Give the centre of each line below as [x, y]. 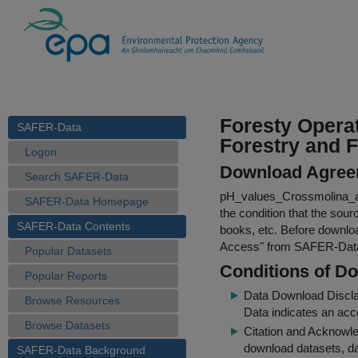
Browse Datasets [68, 325]
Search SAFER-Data [77, 177]
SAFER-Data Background [81, 350]
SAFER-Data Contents [74, 226]
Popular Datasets [68, 251]
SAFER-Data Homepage [87, 201]
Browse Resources [72, 300]
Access [240, 247]
